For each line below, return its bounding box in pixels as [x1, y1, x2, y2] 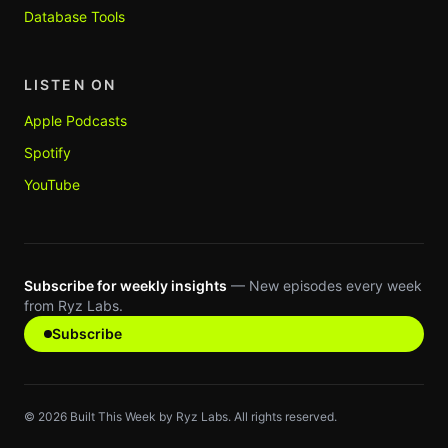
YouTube [24, 176, 80, 193]
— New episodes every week [227, 277, 422, 294]
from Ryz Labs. [24, 297, 123, 314]
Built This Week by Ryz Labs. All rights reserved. [67, 409, 337, 424]
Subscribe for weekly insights [24, 277, 227, 294]
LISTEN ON [24, 76, 116, 93]
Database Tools [24, 8, 125, 25]
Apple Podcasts [24, 112, 127, 129]
